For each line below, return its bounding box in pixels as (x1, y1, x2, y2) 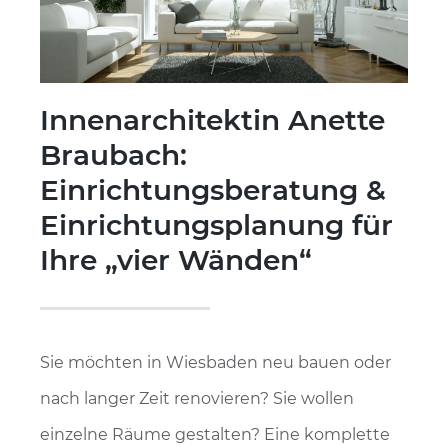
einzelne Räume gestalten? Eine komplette (40, 425, 390, 445)
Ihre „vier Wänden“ (40, 243, 312, 278)
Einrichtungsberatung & (40, 173, 386, 208)
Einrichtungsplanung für (40, 208, 393, 243)
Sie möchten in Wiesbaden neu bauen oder (40, 353, 391, 373)
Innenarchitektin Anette (40, 103, 385, 138)
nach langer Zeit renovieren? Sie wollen (40, 389, 354, 409)
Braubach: (40, 138, 187, 173)
